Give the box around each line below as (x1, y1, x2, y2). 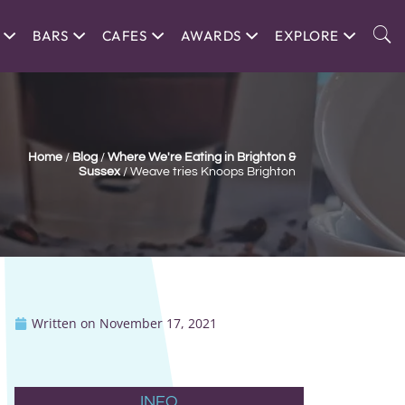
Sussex (79, 165, 120, 178)
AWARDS (180, 27, 241, 44)
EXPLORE (275, 27, 339, 44)
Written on (31, 314, 96, 332)
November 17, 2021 (99, 314, 217, 332)
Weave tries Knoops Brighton (130, 165, 296, 178)
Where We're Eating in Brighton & (108, 150, 296, 164)
